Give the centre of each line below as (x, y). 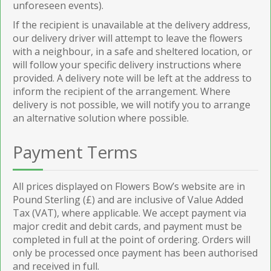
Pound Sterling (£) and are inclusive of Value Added (128, 199)
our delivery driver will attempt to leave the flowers (128, 38)
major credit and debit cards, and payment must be (127, 226)
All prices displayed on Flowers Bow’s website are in (129, 186)
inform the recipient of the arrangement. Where (122, 91)
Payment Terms (75, 152)
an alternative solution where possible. (101, 118)
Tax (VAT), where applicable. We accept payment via (129, 213)
